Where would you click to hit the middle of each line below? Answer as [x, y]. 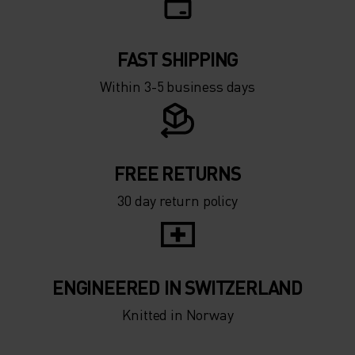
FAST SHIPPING [177, 59]
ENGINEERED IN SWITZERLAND [177, 287]
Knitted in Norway [177, 314]
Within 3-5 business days [177, 86]
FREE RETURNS [177, 173]
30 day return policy [177, 200]
